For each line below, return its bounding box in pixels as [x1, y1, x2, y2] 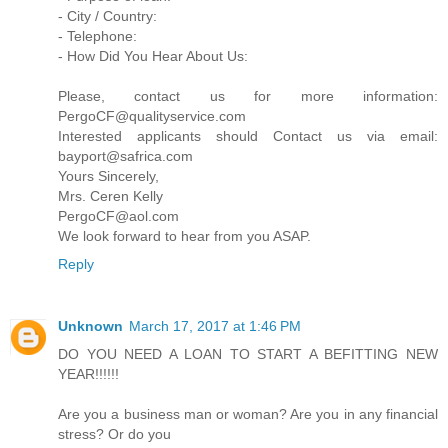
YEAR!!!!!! [58, 365, 119, 382]
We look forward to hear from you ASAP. [58, 227, 311, 244]
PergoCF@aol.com [58, 207, 179, 224]
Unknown [58, 317, 123, 334]
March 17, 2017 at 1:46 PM [129, 317, 301, 334]
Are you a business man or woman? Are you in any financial [58, 405, 438, 422]
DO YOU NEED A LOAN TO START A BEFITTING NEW [58, 345, 438, 362]
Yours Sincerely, [58, 167, 159, 184]
